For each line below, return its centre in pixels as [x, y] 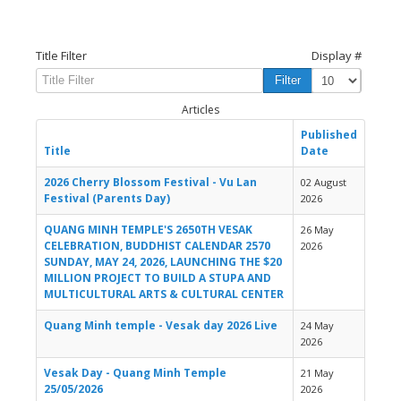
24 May [317, 326]
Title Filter [61, 56]
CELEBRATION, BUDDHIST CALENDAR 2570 [157, 246]
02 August [324, 183]
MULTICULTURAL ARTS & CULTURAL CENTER [164, 294]
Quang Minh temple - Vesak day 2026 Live [161, 326]
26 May [317, 230]
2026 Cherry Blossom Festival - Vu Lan [150, 183]
